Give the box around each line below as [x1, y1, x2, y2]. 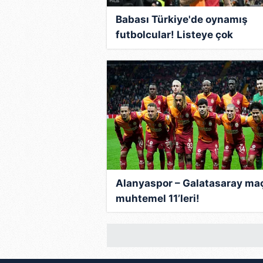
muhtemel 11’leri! [116, 192, 200, 204]
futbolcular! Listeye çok [116, 29, 233, 41]
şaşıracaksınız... [116, 44, 197, 56]
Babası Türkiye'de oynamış [116, 14, 248, 26]
